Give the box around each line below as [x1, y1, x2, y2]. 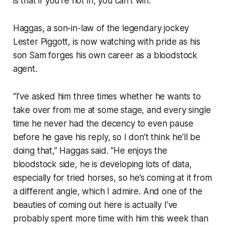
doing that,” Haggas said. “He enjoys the [13, 145, 167, 156]
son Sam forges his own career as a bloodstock [13, 50, 198, 60]
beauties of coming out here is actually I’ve [13, 199, 178, 210]
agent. [13, 63, 37, 74]
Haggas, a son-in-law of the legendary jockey [13, 23, 189, 33]
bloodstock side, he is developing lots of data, [13, 159, 192, 169]
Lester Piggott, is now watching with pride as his [13, 36, 200, 47]
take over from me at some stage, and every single [13, 104, 211, 115]
